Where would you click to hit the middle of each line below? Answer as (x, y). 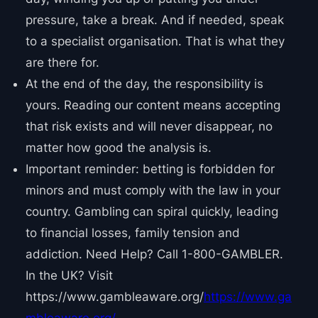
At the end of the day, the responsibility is (144, 84)
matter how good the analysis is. (118, 148)
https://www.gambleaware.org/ (114, 297)
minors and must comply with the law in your (153, 191)
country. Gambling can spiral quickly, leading (152, 212)
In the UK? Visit (69, 276)
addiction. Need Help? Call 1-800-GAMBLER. (154, 254)
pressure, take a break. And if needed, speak (154, 20)
